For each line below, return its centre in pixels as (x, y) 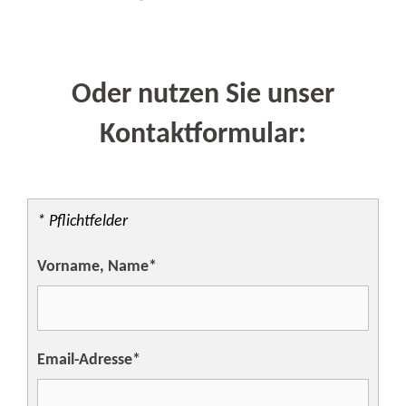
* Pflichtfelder (82, 221)
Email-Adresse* (89, 360)
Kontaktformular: (203, 135)
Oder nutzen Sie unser (203, 95)
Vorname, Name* (97, 266)
